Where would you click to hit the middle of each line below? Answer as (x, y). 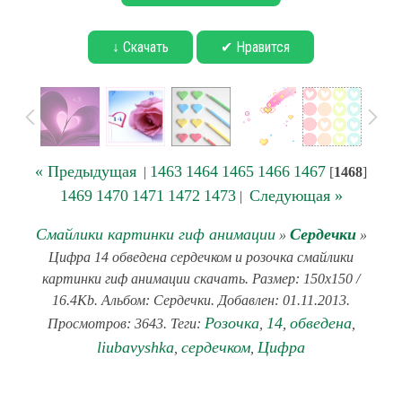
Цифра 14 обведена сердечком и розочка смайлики (201, 257)
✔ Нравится (255, 47)
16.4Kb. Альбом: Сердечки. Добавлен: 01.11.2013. (201, 300)
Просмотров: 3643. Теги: (126, 323)
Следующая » (296, 196)
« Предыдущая (86, 171)
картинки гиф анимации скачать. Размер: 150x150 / (201, 279)
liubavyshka (135, 347)
